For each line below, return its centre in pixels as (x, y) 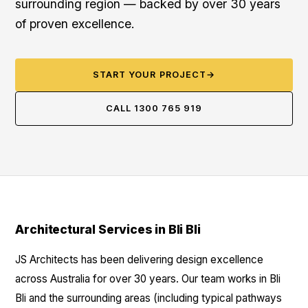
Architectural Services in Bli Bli (108, 229)
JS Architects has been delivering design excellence (140, 260)
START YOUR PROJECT (150, 75)
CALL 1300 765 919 (154, 108)
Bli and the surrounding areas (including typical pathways (149, 298)
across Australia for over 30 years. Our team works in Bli (148, 279)
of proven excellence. (75, 24)
